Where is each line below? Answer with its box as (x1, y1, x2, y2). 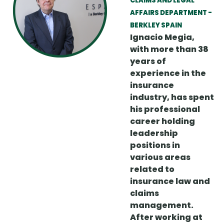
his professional (130, 103, 200, 115)
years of (130, 55, 166, 67)
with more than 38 (130, 43, 208, 55)
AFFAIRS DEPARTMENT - (130, 8, 212, 18)
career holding (130, 115, 195, 127)
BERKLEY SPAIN (130, 20, 182, 30)
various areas (130, 151, 190, 163)
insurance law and (130, 175, 210, 187)
